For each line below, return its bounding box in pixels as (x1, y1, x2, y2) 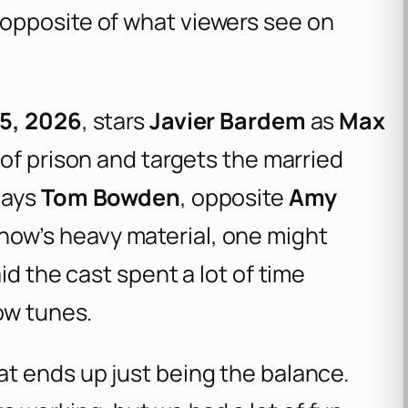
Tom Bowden (40, 181, 180, 214)
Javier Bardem (148, 105, 306, 138)
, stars (81, 105, 149, 138)
